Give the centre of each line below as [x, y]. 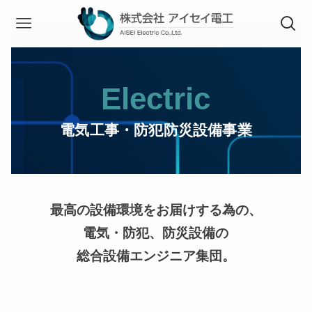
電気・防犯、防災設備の [156, 233]
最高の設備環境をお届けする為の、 [156, 210]
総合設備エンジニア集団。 [156, 256]
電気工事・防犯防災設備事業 [156, 131]
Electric [156, 99]
